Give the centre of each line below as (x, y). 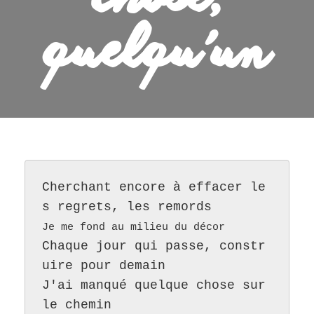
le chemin (77, 305)
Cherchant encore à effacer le (154, 187)
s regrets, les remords (127, 207)
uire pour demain (104, 266)
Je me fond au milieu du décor (134, 228)
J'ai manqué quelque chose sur (154, 286)
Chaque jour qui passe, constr (154, 246)
